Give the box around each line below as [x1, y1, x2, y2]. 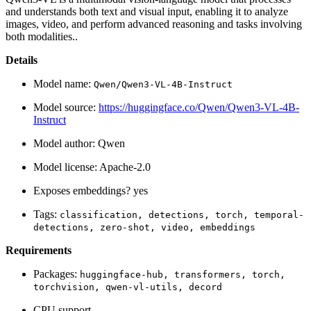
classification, [60, 210, 143, 221]
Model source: [33, 101, 99, 114]
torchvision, [33, 282, 100, 293]
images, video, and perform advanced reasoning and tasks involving [6, 18, 302, 31]
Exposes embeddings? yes [33, 185, 148, 197]
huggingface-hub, [80, 269, 169, 280]
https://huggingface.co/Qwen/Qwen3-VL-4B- [99, 101, 299, 114]
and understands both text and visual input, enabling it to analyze [6, 6, 288, 18]
